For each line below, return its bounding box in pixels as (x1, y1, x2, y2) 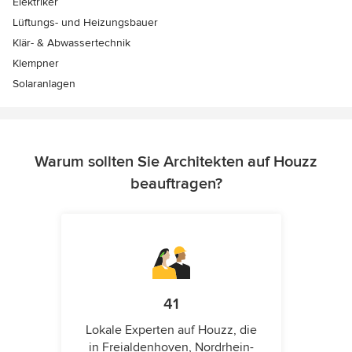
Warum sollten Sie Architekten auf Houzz (35, 152, 317, 172)
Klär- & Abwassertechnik (13, 36, 130, 50)
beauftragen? (130, 174, 222, 194)
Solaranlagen (13, 77, 75, 91)
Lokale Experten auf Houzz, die (86, 322, 257, 339)
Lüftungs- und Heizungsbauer (13, 16, 158, 30)
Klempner (13, 57, 59, 71)
